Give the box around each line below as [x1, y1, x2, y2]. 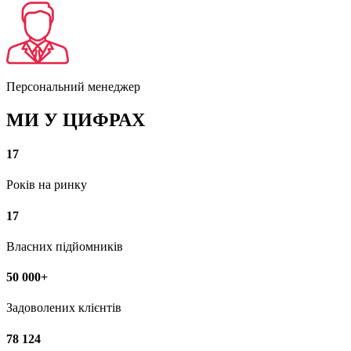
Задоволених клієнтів [6, 301, 121, 315]
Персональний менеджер [6, 79, 140, 93]
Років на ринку [6, 178, 87, 192]
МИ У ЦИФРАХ [6, 109, 145, 130]
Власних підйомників [6, 239, 123, 253]
